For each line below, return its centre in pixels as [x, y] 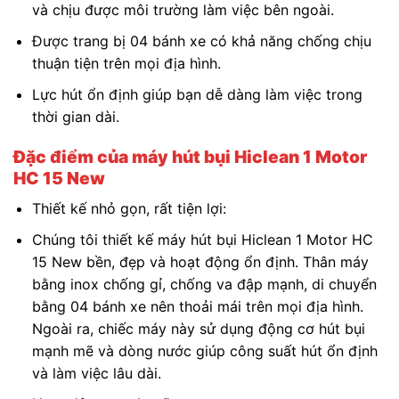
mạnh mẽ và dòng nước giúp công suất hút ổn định [204, 350]
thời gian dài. [75, 116]
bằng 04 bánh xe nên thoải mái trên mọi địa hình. [197, 306]
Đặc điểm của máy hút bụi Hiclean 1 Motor [190, 157]
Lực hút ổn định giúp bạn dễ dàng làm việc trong [197, 94]
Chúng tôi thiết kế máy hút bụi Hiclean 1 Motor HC [202, 239]
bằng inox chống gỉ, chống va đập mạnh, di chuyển [204, 284]
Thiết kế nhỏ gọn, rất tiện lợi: [129, 208]
